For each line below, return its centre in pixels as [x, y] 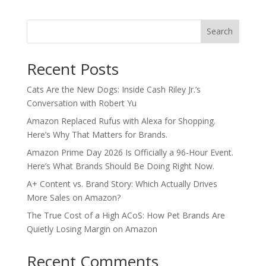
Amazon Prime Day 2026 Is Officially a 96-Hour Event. [130, 152]
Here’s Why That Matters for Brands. [97, 134]
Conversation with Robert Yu [81, 103]
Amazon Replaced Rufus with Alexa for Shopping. [121, 121]
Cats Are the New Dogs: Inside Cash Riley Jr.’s [113, 89]
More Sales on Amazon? [73, 197]
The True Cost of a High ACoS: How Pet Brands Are [126, 215]
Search [220, 31]
